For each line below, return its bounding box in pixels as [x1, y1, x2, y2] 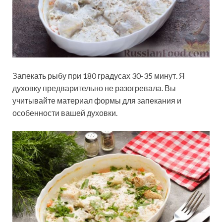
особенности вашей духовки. [12, 108, 117, 117]
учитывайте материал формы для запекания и [12, 95, 181, 105]
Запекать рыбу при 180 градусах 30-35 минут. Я [12, 70, 185, 80]
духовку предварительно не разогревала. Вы [12, 83, 176, 93]
